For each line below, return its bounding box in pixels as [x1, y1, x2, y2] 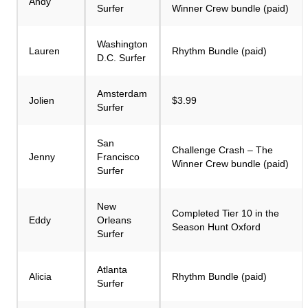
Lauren [29, 45, 60, 56]
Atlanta [97, 264, 127, 275]
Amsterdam [97, 88, 147, 99]
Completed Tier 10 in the [172, 208, 279, 219]
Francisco [97, 151, 140, 162]
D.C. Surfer [97, 52, 146, 63]
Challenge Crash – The [172, 144, 273, 155]
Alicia [29, 271, 52, 282]
